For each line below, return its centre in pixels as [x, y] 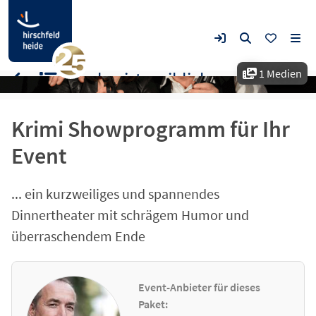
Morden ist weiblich [136, 80]
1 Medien [279, 73]
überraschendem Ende [78, 236]
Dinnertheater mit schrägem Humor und [130, 215]
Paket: [153, 304]
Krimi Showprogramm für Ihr [151, 129]
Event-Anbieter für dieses [200, 287]
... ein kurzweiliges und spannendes [115, 194]
